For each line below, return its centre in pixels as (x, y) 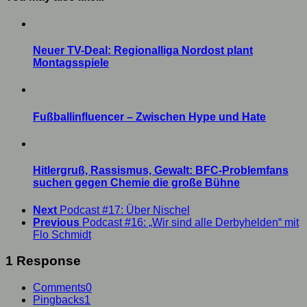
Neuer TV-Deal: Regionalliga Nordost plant (143, 51)
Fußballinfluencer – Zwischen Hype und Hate (149, 116)
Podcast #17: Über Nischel (125, 210)
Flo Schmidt (62, 234)
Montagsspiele (71, 63)
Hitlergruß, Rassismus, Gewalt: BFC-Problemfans (161, 171)
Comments (59, 287)
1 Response (43, 261)
